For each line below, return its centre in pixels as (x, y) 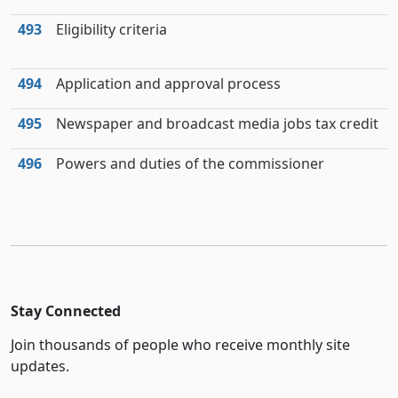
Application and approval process (168, 84)
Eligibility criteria (111, 29)
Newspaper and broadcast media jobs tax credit (217, 123)
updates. (40, 366)
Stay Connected (66, 311)
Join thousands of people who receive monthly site (180, 345)
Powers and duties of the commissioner (190, 163)
